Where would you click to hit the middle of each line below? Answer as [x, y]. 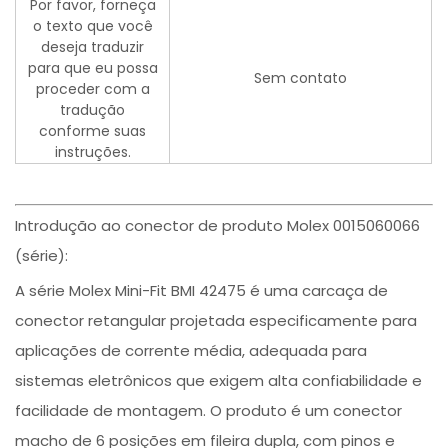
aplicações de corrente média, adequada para [191, 351]
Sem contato [301, 78]
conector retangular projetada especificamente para [216, 321]
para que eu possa [92, 68]
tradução [93, 110]
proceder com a [92, 89]
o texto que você [92, 26]
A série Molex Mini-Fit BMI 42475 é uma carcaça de [202, 291]
